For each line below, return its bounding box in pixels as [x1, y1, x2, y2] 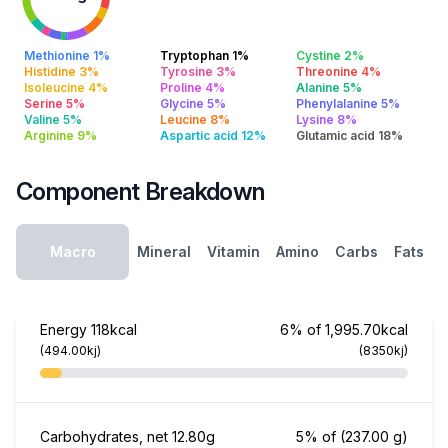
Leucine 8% [160, 112, 230, 127]
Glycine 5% [160, 96, 226, 111]
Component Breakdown [16, 177, 265, 206]
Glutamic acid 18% [296, 128, 403, 143]
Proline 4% [160, 80, 225, 95]
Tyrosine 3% [160, 64, 236, 79]
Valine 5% [24, 112, 82, 127]
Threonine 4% [296, 64, 381, 79]
